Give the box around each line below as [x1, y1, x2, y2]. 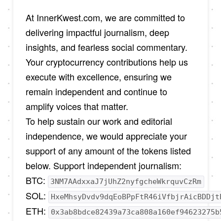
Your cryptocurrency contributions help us [25, 55, 188, 69]
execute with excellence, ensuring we [25, 70, 172, 83]
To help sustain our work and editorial [25, 114, 172, 128]
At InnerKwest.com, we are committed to [25, 11, 185, 24]
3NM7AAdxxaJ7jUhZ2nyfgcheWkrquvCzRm [50, 177, 202, 186]
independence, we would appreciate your [25, 129, 187, 143]
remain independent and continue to [25, 85, 167, 98]
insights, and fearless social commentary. [25, 40, 187, 54]
